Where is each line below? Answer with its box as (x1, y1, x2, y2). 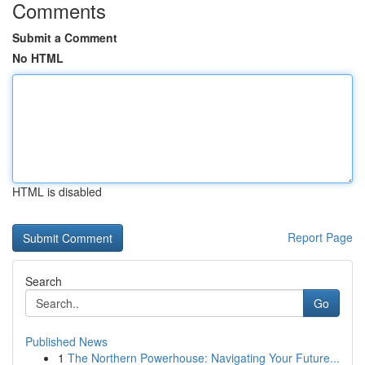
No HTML (12, 50, 64, 66)
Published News (25, 333, 108, 350)
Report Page (288, 229, 353, 245)
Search (25, 273, 62, 289)
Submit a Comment (12, 29, 117, 46)
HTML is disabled (12, 183, 102, 200)
